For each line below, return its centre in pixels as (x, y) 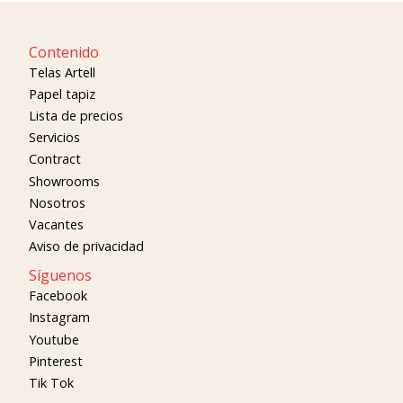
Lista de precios (76, 115)
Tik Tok (51, 383)
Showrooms (64, 181)
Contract (55, 159)
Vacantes (56, 224)
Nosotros (57, 202)
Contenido (64, 52)
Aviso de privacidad (86, 246)
